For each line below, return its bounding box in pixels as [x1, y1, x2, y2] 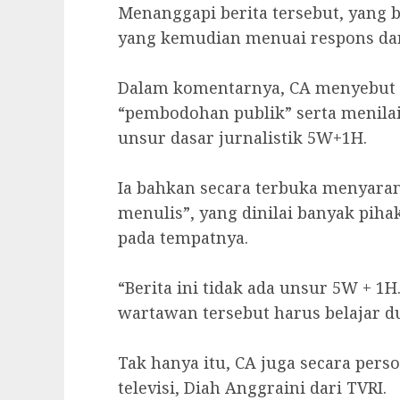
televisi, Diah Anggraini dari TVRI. [118, 376, 387, 398]
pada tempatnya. [118, 226, 248, 248]
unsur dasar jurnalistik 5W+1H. [118, 126, 367, 148]
